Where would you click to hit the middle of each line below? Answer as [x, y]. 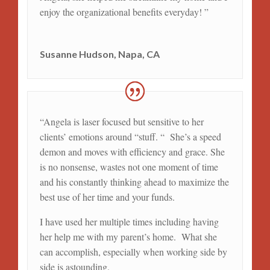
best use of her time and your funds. [107, 197]
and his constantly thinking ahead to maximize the [134, 182]
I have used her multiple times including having [129, 222]
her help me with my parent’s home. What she [128, 237]
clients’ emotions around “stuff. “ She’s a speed [130, 137]
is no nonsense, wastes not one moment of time [129, 167]
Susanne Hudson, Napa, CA [99, 54]
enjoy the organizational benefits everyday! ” [124, 12]
